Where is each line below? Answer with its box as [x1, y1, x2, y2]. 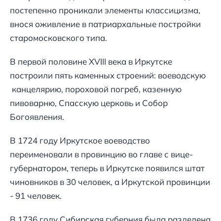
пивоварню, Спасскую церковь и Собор [10, 98, 168, 109]
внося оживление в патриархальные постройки [10, 19, 201, 30]
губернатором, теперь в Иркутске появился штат [10, 163, 205, 174]
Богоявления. [10, 111, 64, 122]
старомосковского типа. [10, 33, 107, 43]
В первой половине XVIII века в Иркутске [10, 56, 172, 67]
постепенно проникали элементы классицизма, [10, 5, 200, 16]
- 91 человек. [10, 190, 62, 201]
